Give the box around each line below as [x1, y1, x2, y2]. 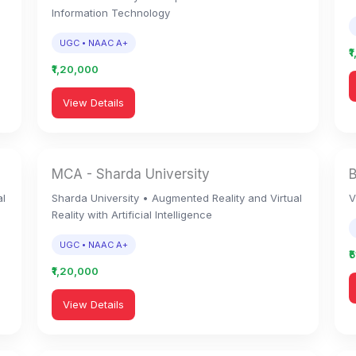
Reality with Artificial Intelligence [52, 208, 213, 221]
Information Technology [52, 6, 171, 19]
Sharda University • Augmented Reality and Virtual [52, 192, 303, 204]
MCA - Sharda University [52, 166, 211, 182]
